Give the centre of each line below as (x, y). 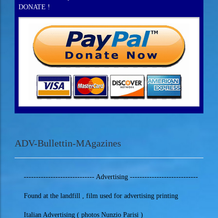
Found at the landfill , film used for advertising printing (101, 196)
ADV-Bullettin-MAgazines (68, 143)
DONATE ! (34, 7)
